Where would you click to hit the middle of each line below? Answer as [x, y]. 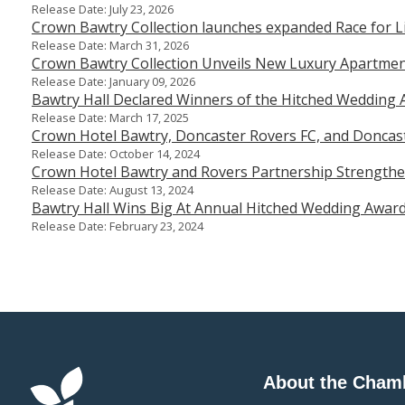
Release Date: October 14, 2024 [116, 153]
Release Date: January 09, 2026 [113, 81]
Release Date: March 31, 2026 [110, 45]
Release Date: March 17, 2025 [110, 117]
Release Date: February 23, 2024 [118, 226]
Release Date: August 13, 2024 [113, 189]
